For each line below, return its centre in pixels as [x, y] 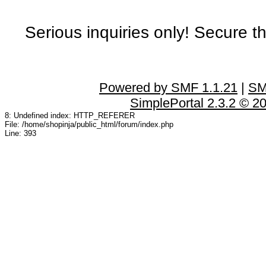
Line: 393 [20, 133]
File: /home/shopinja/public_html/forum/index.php [89, 124]
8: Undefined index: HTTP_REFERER [70, 115]
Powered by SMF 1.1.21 [168, 87]
